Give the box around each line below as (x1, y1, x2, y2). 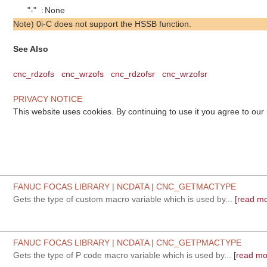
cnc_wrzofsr (162, 69, 208, 79)
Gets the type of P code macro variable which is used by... (13, 250, 232, 260)
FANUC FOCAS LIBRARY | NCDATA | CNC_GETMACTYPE (13, 182, 237, 191)
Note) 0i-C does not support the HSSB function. (13, 18, 192, 29)
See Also (13, 44, 49, 54)
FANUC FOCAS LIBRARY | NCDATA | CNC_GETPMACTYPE (13, 238, 242, 247)
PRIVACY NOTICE (13, 94, 83, 104)
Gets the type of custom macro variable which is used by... (13, 194, 233, 204)
